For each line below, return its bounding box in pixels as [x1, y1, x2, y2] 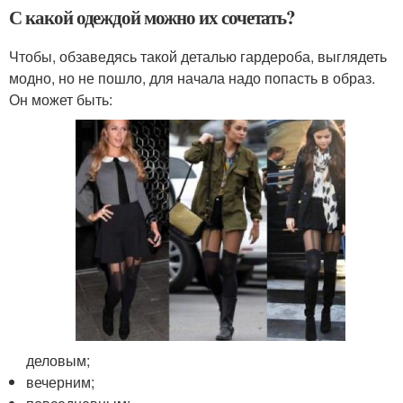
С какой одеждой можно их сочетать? [9, 3, 296, 31]
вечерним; [26, 371, 95, 392]
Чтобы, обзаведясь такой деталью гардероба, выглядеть [9, 45, 387, 67]
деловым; [26, 349, 91, 371]
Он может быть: [9, 88, 112, 110]
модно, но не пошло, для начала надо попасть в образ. [9, 67, 375, 88]
